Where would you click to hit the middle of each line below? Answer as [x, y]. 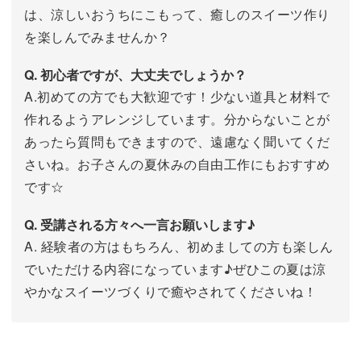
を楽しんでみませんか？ [98, 37]
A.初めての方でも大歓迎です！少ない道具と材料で [177, 97]
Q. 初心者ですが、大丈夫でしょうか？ [135, 75]
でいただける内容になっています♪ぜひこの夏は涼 [175, 269]
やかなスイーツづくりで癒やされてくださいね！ [170, 292]
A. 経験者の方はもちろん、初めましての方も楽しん [179, 247]
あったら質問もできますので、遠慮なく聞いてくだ [177, 142]
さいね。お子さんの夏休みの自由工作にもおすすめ [177, 164]
